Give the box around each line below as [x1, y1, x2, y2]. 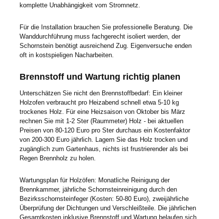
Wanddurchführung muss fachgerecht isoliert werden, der [20, 32, 180, 40]
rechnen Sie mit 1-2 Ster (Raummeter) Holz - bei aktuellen [20, 117, 183, 125]
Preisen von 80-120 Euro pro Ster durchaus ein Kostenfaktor [20, 127, 190, 134]
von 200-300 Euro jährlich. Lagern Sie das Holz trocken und [20, 136, 188, 144]
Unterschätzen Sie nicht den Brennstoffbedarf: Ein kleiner [20, 89, 182, 97]
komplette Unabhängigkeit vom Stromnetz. [20, 1, 142, 9]
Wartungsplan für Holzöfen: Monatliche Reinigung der [20, 176, 170, 184]
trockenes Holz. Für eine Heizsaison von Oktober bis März [20, 108, 185, 116]
